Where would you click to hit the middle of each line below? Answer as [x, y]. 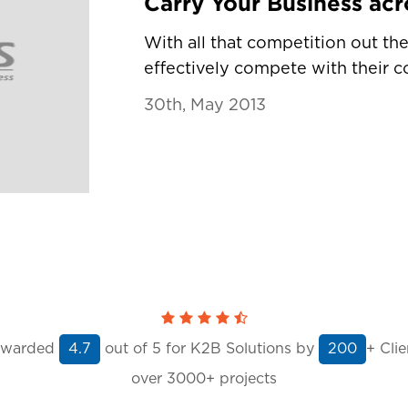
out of [126, 348]
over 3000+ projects [204, 379]
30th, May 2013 [205, 106]
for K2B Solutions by [240, 348]
